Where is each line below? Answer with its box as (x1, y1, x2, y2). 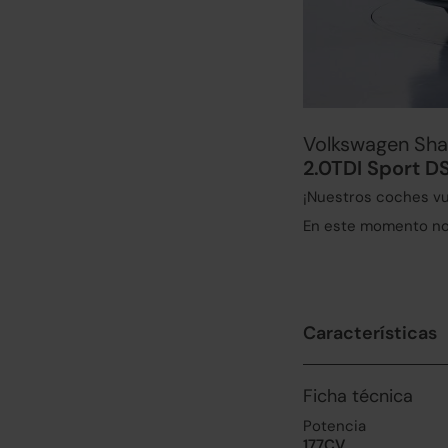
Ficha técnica (303, 384, 413, 408)
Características (303, 321, 437, 345)
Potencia (303, 416, 366, 436)
